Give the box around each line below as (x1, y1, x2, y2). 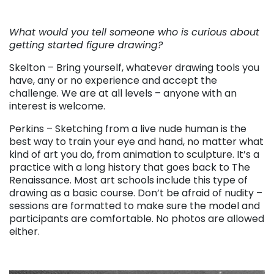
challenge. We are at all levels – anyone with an (9, 86, 237, 100)
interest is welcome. (9, 98, 105, 113)
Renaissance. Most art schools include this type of (9, 172, 248, 187)
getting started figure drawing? (9, 37, 163, 52)
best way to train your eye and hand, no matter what (9, 134, 264, 149)
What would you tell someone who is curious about (9, 24, 259, 39)
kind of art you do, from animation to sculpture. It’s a (9, 147, 259, 161)
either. (9, 224, 40, 239)
